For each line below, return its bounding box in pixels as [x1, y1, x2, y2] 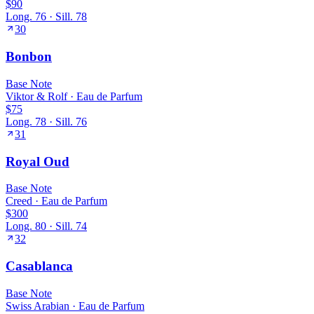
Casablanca [6, 258, 73, 273]
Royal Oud [6, 153, 69, 169]
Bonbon [6, 49, 52, 64]
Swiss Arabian [6, 299, 69, 312]
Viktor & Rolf [6, 90, 67, 102]
